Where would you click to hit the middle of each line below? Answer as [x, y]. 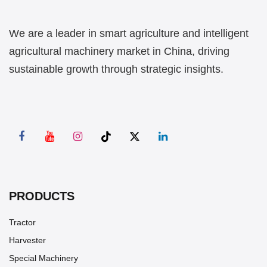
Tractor [22, 222]
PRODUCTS [42, 196]
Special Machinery [44, 258]
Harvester [27, 240]
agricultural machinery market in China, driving [119, 52]
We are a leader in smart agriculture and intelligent [129, 34]
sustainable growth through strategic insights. [116, 69]
